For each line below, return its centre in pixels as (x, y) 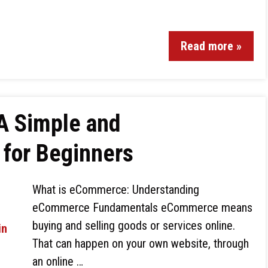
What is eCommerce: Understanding (116, 190)
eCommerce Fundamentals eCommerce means (142, 208)
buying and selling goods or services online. (134, 226)
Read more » (211, 46)
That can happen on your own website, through (141, 243)
